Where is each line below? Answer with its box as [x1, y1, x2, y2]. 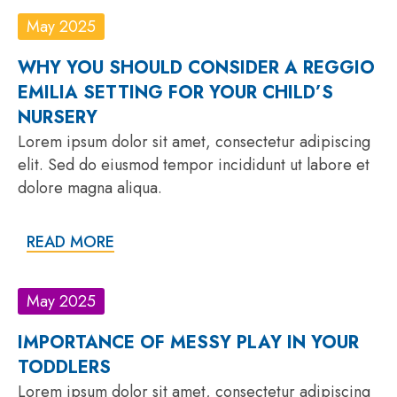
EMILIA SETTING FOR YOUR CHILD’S [18, 79, 333, 105]
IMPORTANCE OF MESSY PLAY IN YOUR [18, 329, 359, 355]
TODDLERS [18, 354, 111, 380]
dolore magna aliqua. [18, 175, 162, 199]
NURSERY [18, 104, 97, 130]
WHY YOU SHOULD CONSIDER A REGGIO [18, 54, 375, 81]
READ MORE [27, 230, 114, 253]
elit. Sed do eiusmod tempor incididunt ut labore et [18, 152, 370, 176]
